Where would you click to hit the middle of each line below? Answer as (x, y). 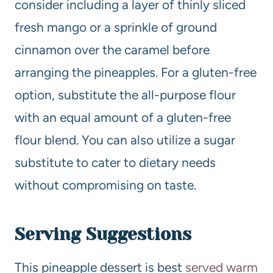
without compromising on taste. (105, 185)
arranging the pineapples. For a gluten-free (136, 72)
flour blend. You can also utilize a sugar (125, 140)
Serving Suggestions (103, 234)
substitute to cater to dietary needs (115, 162)
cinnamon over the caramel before (112, 49)
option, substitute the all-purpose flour (125, 94)
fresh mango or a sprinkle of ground (116, 27)
